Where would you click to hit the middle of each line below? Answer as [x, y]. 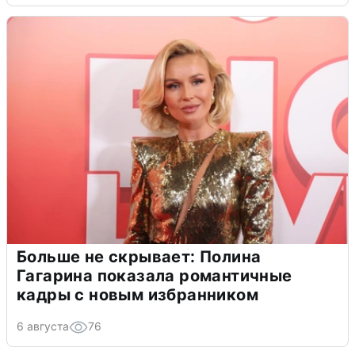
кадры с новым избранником [137, 294]
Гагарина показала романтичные [155, 275]
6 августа [43, 326]
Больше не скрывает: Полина [139, 256]
